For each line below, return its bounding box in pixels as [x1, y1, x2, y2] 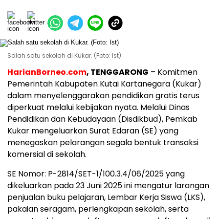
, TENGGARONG [87, 66, 149, 78]
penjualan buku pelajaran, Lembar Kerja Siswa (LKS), [7, 191, 205, 203]
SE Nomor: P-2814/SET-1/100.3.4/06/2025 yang [7, 168, 185, 179]
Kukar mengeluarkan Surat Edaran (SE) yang [7, 125, 178, 136]
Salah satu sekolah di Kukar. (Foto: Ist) [7, 51, 121, 60]
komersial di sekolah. [7, 148, 87, 160]
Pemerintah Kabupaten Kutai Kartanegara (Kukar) [7, 78, 201, 89]
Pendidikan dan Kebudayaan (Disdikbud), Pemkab [7, 113, 197, 125]
